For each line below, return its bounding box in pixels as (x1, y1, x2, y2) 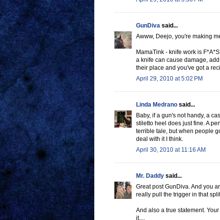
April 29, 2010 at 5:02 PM (136, 75, 203, 82)
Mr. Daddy (136, 172, 164, 180)
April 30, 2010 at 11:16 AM (136, 146, 206, 154)
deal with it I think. (136, 136, 183, 143)
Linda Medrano (136, 101, 177, 109)
